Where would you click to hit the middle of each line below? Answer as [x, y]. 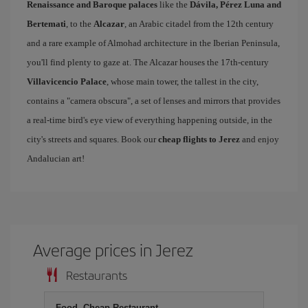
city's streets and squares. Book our [92, 139]
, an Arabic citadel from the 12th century [199, 23]
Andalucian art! [56, 158]
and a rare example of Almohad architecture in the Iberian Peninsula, [153, 43]
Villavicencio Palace [67, 81]
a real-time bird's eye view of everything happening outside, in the [150, 120]
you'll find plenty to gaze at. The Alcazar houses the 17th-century [148, 62]
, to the [80, 23]
